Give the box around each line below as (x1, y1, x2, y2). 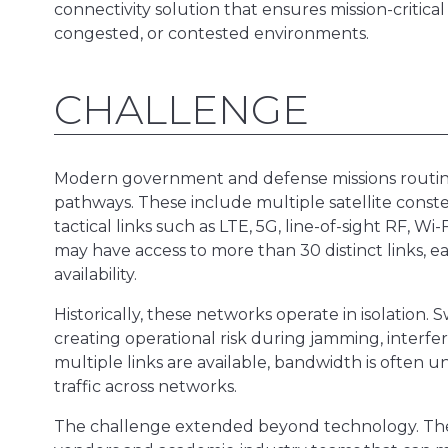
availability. (54, 264, 137, 284)
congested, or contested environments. (54, 23, 369, 43)
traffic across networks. (54, 376, 237, 396)
